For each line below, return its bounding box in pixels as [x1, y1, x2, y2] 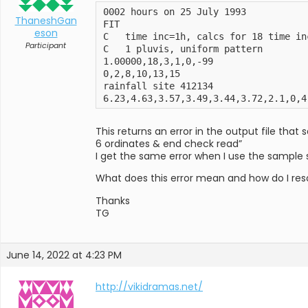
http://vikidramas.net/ [96, 279, 203, 294]
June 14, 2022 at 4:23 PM [6, 247, 122, 262]
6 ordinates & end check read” [96, 136, 242, 151]
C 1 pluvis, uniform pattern [103, 43, 263, 54]
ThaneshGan [14, 14, 77, 27]
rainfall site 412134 [103, 80, 213, 91]
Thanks [96, 193, 130, 208]
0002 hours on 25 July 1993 [103, 5, 246, 17]
